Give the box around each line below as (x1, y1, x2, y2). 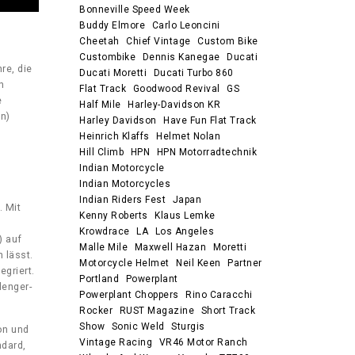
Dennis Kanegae (142, 51, 220, 63)
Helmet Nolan (156, 130, 221, 142)
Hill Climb (79, 146, 124, 158)
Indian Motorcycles (79, 177, 171, 189)
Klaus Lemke (155, 209, 216, 221)
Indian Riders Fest (79, 193, 166, 205)
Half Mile (79, 98, 121, 110)
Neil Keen (176, 257, 221, 269)
